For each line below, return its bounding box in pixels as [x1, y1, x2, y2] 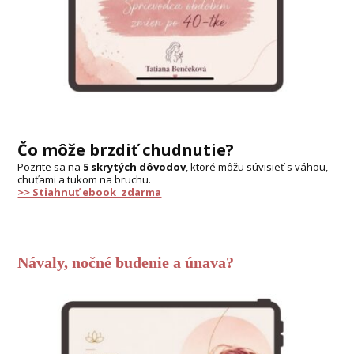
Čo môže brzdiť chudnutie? [17, 139, 235, 160]
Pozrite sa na [17, 160, 84, 174]
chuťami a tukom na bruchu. [17, 172, 152, 186]
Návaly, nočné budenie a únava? [17, 254, 235, 271]
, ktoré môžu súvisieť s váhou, [186, 160, 329, 174]
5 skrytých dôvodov [83, 160, 186, 174]
